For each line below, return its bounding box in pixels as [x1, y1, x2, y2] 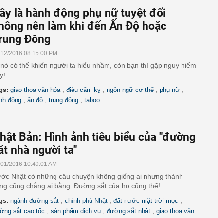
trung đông [49, 96, 78, 104]
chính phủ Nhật [65, 197, 108, 204]
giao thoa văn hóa [10, 86, 60, 93]
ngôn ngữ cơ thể [107, 86, 154, 93]
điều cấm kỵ [66, 86, 101, 93]
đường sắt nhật [107, 207, 150, 215]
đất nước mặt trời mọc [113, 197, 178, 204]
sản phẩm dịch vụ [51, 207, 101, 215]
